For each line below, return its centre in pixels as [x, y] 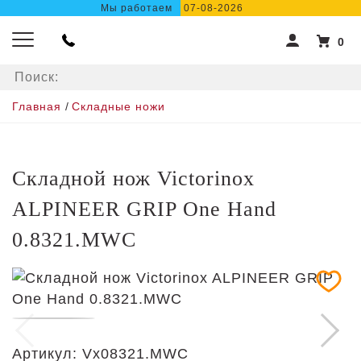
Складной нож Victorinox [133, 178]
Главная [37, 106]
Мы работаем [137, 8]
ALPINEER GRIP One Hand [144, 209]
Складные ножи [118, 106]
